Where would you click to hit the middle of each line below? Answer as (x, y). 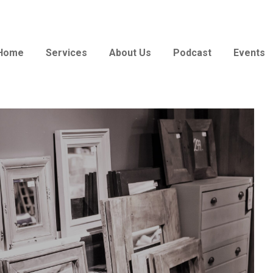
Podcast (192, 53)
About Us (130, 53)
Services (66, 53)
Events (249, 53)
